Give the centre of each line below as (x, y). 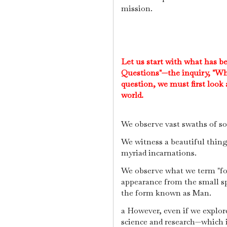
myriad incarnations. (160, 153)
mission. (138, 9)
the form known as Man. (167, 193)
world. (133, 95)
